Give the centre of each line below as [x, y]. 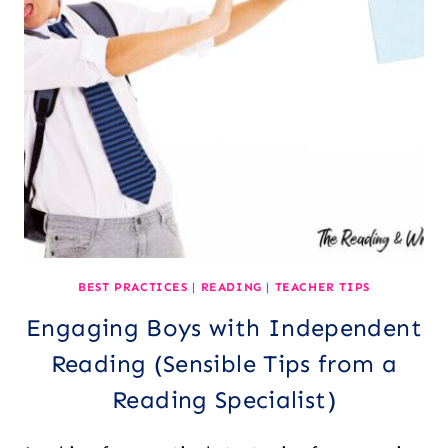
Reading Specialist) [224, 399]
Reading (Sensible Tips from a [224, 363]
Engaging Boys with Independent [224, 327]
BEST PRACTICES [133, 286]
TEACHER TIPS [322, 286]
